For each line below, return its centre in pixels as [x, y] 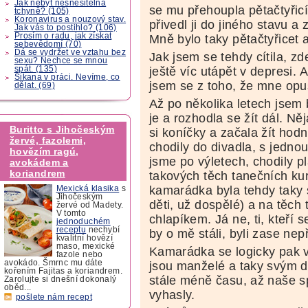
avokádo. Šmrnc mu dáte [53, 262]
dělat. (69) [34, 85]
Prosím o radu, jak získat [63, 35]
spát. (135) [35, 68]
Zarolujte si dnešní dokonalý [60, 279]
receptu [71, 229]
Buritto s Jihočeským [62, 130]
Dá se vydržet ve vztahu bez [70, 52]
